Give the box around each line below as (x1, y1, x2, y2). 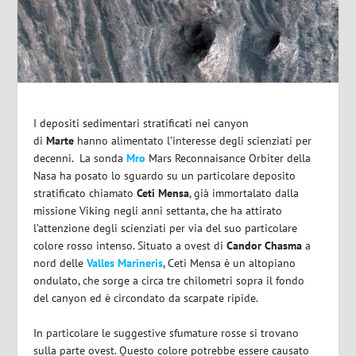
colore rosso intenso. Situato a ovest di (33, 238, 227, 253)
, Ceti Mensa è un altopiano (163, 255, 296, 270)
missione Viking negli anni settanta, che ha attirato (33, 203, 283, 218)
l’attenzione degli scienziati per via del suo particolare (33, 220, 298, 235)
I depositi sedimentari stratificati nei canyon (33, 115, 250, 130)
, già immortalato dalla (189, 185, 300, 200)
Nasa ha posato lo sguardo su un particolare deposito (33, 168, 296, 183)
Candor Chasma (226, 238, 303, 253)
